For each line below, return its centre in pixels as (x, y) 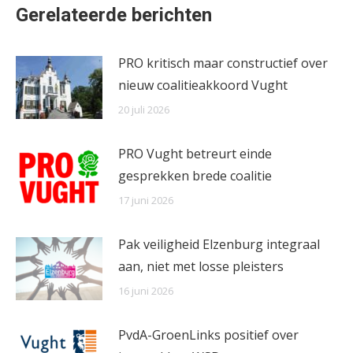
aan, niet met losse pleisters (201, 267)
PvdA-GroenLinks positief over (208, 335)
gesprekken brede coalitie (195, 176)
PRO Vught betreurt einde (195, 154)
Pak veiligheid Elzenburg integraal (219, 245)
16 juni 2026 (146, 291)
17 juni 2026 (146, 201)
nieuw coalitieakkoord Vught (203, 85)
